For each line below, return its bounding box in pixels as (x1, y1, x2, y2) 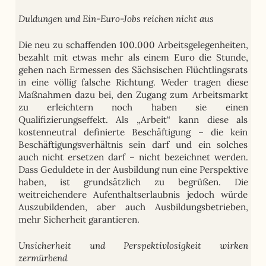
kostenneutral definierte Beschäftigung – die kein (18, 126, 248, 138)
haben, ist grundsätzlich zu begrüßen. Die (18, 176, 248, 188)
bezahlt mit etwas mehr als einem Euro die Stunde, (18, 51, 248, 63)
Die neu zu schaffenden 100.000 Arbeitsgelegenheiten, (18, 39, 248, 50)
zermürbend (18, 251, 67, 264)
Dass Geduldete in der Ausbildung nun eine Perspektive (18, 163, 248, 175)
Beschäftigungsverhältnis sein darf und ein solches (18, 138, 248, 150)
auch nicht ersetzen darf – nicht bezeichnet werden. (18, 151, 248, 163)
